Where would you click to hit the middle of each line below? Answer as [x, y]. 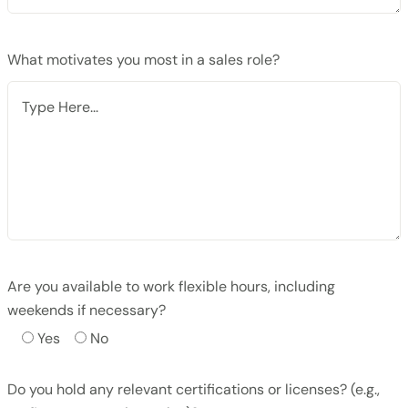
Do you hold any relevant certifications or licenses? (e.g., [194, 389]
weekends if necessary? [87, 310]
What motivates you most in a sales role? [143, 59]
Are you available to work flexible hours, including [171, 286]
